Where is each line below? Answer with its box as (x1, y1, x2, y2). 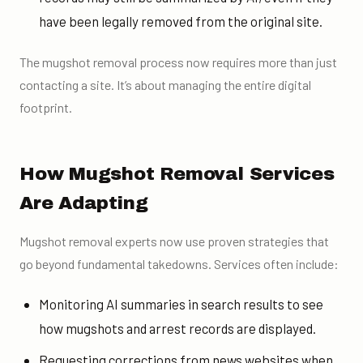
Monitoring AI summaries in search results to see (38, 296, 323, 313)
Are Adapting (19, 192, 148, 213)
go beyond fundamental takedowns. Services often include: (19, 255, 339, 271)
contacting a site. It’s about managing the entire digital (19, 76, 311, 92)
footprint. (19, 99, 72, 115)
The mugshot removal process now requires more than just (19, 53, 337, 70)
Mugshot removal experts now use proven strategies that (19, 233, 329, 249)
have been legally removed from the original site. (38, 12, 322, 29)
